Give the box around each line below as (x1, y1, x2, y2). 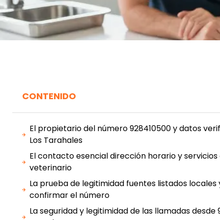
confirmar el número (29, 190, 110, 201)
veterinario (29, 162, 72, 173)
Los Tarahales (29, 135, 82, 146)
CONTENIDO (22, 90, 76, 102)
